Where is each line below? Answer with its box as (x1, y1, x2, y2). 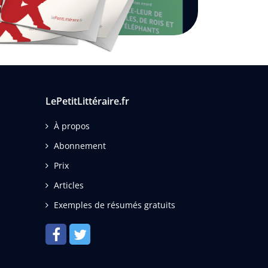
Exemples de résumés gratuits (54, 199, 175, 211)
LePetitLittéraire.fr (45, 94, 129, 108)
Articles (54, 179, 84, 191)
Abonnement (54, 139, 106, 151)
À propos (54, 120, 90, 132)
